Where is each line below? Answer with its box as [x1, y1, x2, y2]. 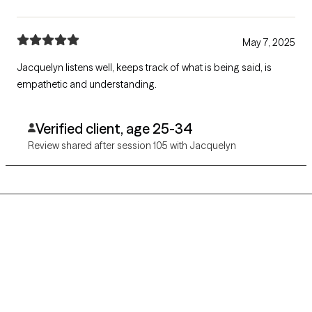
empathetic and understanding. [17, 78, 157, 91]
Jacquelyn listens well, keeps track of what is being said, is [17, 61, 272, 75]
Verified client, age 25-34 [35, 120, 193, 138]
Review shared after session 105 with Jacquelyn [28, 139, 236, 153]
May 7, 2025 [242, 36, 295, 49]
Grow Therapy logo [16, 267, 111, 281]
